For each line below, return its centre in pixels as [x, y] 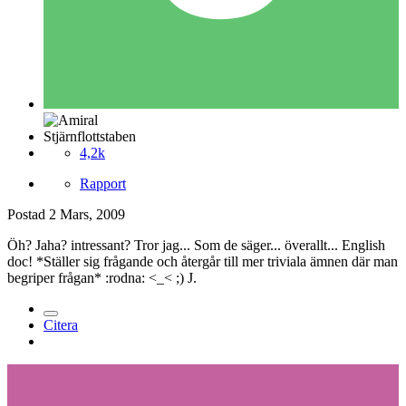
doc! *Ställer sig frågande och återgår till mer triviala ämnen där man [203, 261]
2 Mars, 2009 [87, 214]
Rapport [103, 183]
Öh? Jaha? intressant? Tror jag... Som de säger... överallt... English [196, 245]
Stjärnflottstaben [90, 136]
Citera [61, 324]
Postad [28, 214]
